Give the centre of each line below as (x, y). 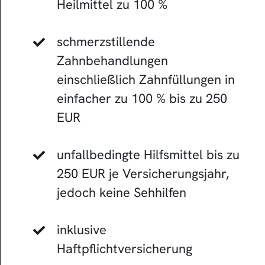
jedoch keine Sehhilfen (121, 192)
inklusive (81, 230)
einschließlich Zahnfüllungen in (146, 79)
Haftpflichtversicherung (124, 248)
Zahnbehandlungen (112, 60)
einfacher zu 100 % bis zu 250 (142, 98)
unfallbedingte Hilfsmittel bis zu (148, 154)
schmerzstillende (106, 41)
